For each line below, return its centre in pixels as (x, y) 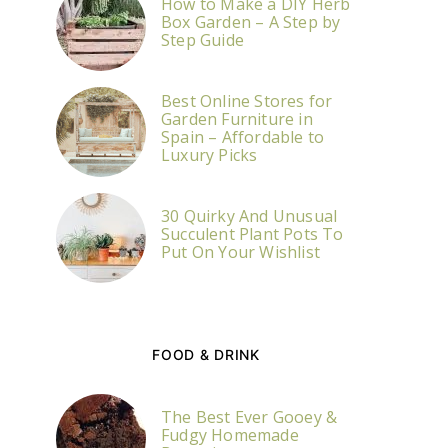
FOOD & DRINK (206, 354)
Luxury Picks (209, 155)
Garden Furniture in (237, 119)
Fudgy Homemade (230, 435)
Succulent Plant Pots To (252, 234)
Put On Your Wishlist (240, 252)
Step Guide (202, 40)
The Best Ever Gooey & (249, 417)
